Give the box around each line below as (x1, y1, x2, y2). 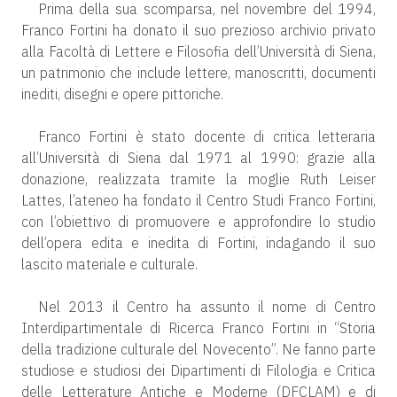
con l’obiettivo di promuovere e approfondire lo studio (21, 212, 376, 230)
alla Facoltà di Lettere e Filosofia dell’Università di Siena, (21, 42, 376, 60)
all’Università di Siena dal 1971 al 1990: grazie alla (21, 148, 376, 167)
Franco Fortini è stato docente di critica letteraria (37, 127, 376, 145)
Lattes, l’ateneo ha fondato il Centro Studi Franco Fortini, (21, 191, 376, 209)
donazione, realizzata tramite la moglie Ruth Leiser (21, 169, 376, 188)
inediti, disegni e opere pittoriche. (21, 84, 223, 103)
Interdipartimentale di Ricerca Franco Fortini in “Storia (21, 318, 376, 337)
